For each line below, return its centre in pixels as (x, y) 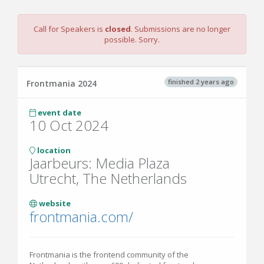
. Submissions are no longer (181, 29)
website (54, 203)
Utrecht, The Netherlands (108, 178)
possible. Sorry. (132, 39)
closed (118, 29)
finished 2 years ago (201, 82)
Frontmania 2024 (62, 83)
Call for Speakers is (69, 29)
